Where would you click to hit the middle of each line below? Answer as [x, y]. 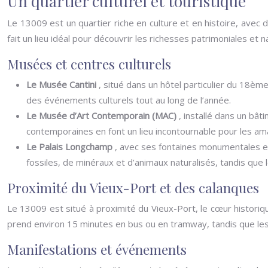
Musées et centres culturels [89, 64]
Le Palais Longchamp [71, 147]
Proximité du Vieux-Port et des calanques [133, 188]
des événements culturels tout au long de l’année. [129, 100]
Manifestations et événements [97, 249]
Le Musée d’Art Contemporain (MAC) [103, 115]
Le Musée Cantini [63, 84]
